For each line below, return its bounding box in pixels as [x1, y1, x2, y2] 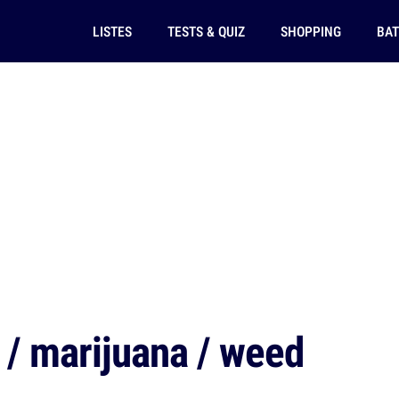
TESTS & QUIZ [167, 21, 245, 41]
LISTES [92, 21, 132, 41]
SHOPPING [280, 21, 341, 41]
